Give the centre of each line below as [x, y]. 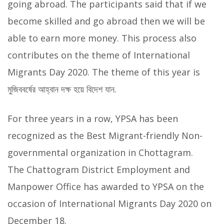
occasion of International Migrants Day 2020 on [109, 203]
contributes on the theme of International [99, 55]
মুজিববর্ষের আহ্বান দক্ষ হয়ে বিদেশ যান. [62, 89]
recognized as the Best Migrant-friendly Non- [105, 135]
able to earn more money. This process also [102, 38]
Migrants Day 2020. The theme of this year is [104, 72]
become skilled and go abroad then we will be [106, 21]
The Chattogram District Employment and [99, 169]
